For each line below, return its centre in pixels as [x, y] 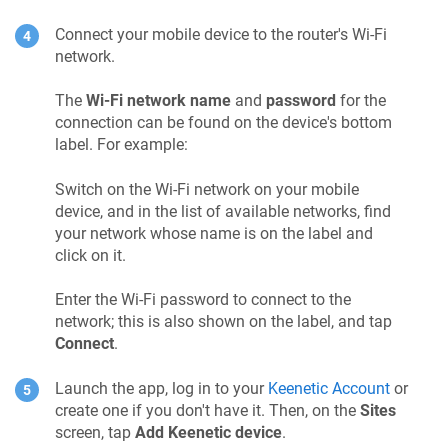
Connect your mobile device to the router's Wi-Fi [221, 35]
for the [361, 101]
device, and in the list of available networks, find [223, 211]
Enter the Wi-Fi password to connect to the [203, 300]
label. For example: [121, 145]
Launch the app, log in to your [161, 388]
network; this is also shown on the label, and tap [223, 322]
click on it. [90, 255]
